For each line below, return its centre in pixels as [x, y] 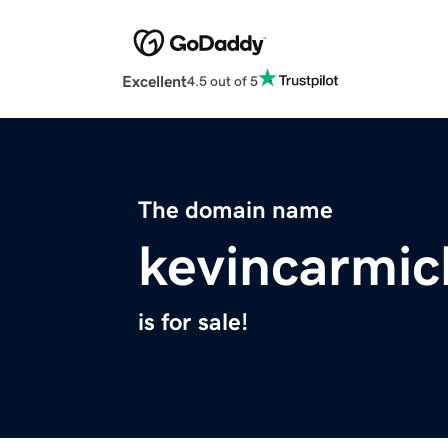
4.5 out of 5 [222, 80]
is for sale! [193, 322]
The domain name [235, 210]
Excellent [154, 81]
